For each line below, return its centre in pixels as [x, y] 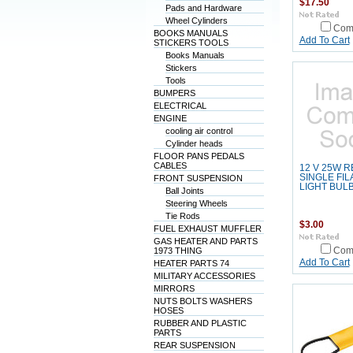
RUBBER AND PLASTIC [200, 323]
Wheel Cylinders [196, 20]
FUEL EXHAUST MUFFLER [207, 229]
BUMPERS [174, 93]
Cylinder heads [194, 143]
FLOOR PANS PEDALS [199, 156]
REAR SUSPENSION [194, 345]
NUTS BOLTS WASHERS [203, 301]
